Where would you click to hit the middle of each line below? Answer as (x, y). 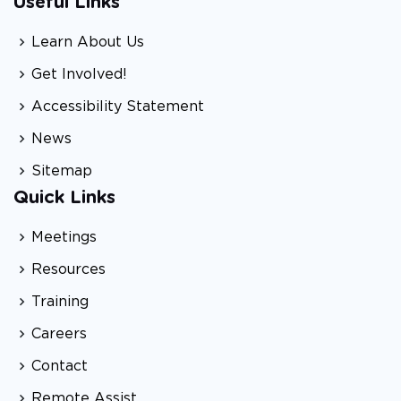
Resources (68, 270)
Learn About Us (88, 43)
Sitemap (62, 171)
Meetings (64, 238)
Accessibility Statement (118, 107)
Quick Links (64, 198)
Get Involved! (79, 75)
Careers (59, 334)
